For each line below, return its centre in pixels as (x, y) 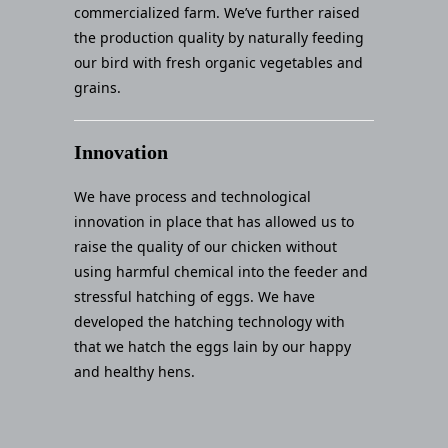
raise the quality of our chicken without (205, 246)
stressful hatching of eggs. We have (194, 296)
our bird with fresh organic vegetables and (218, 62)
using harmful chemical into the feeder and (221, 271)
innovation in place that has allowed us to (214, 221)
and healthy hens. (134, 371)
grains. (97, 87)
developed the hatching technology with (209, 321)
